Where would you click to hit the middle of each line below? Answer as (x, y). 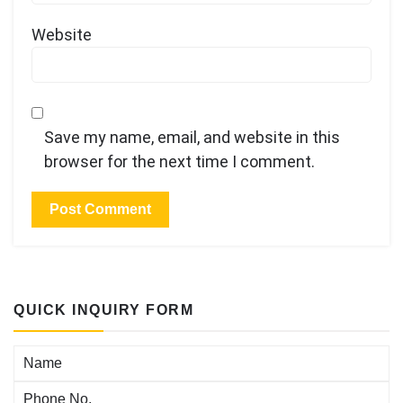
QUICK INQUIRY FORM (103, 310)
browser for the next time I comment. (179, 162)
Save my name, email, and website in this (192, 138)
